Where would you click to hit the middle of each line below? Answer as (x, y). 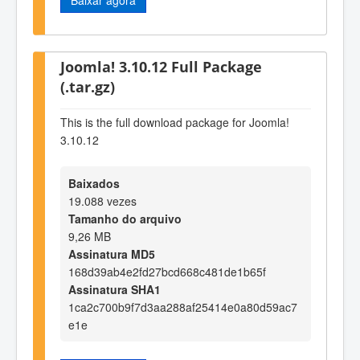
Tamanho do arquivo (125, 219)
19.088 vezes (102, 201)
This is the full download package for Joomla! (175, 122)
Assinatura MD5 (112, 254)
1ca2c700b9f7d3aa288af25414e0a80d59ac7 (183, 307)
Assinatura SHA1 (115, 290)
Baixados (94, 184)
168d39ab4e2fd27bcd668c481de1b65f (167, 272)
